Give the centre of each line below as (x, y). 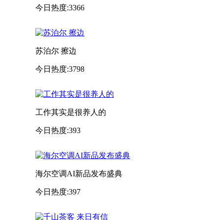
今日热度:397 (58, 192)
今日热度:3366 (60, 7)
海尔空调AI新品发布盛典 (79, 173)
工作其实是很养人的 (71, 112)
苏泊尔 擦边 (56, 51)
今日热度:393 (58, 130)
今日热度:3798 (60, 69)
